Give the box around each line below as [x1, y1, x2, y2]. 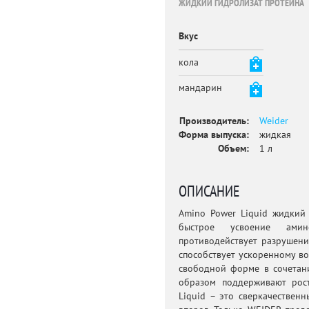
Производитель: [179, 115, 249, 127]
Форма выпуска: [178, 129, 249, 141]
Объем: [217, 143, 249, 154]
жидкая [259, 129, 291, 141]
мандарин [178, 82, 222, 94]
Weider [259, 115, 288, 127]
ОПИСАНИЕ [178, 183, 239, 201]
